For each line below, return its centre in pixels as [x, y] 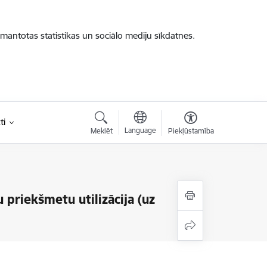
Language [140, 130]
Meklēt [101, 131]
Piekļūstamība [191, 131]
